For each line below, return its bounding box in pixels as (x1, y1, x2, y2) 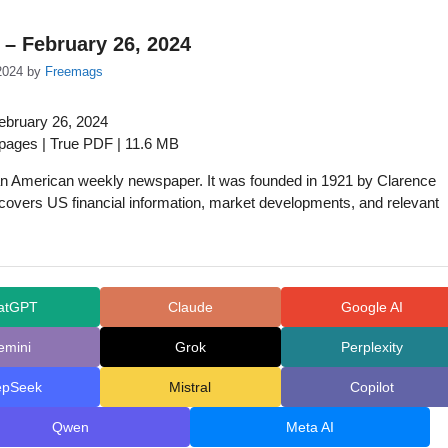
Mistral (169, 378, 212, 395)
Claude (167, 298, 213, 315)
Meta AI (286, 418, 335, 435)
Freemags (45, 64, 103, 80)
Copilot (349, 378, 394, 395)
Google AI (340, 298, 403, 315)
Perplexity (340, 338, 403, 355)
